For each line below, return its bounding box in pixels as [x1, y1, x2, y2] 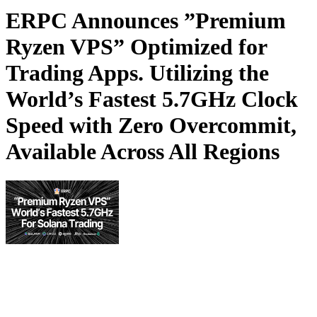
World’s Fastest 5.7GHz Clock [6, 86, 298, 113]
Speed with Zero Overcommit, [6, 113, 296, 139]
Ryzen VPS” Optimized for [6, 34, 267, 60]
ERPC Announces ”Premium [6, 8, 286, 34]
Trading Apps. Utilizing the [6, 60, 269, 86]
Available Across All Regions [6, 139, 279, 165]
